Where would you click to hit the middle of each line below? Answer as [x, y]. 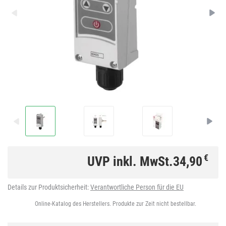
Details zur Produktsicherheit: [49, 187]
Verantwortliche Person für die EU [137, 187]
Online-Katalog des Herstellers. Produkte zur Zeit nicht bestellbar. [116, 204]
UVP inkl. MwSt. [130, 162]
